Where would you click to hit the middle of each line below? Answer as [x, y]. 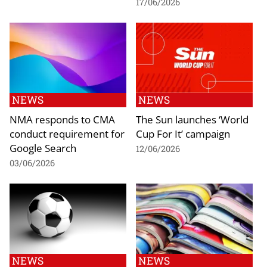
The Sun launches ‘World [192, 119]
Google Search [43, 148]
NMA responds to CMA [62, 119]
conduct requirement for [67, 134]
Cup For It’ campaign [183, 134]
